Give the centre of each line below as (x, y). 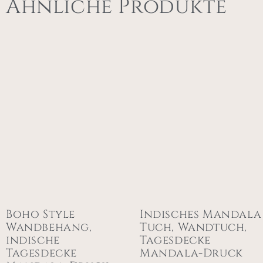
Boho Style (41, 215)
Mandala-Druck (191, 253)
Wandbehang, (49, 227)
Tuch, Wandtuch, (194, 227)
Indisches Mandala (201, 215)
